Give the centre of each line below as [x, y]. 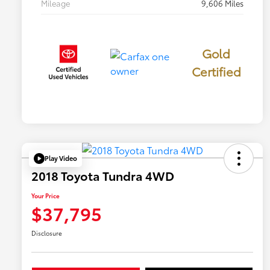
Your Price [46, 195]
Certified [216, 71]
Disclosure [47, 233]
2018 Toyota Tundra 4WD [103, 175]
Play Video [61, 158]
